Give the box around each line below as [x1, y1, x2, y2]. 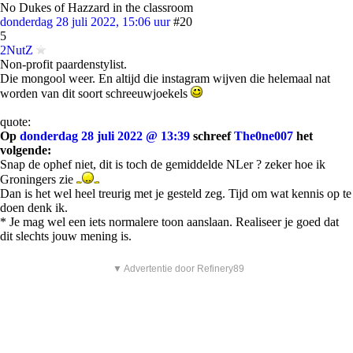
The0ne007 [234, 129, 293, 143]
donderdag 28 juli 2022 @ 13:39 [20, 129, 190, 143]
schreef [190, 129, 234, 143]
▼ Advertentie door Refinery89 [113, 263, 244, 274]
